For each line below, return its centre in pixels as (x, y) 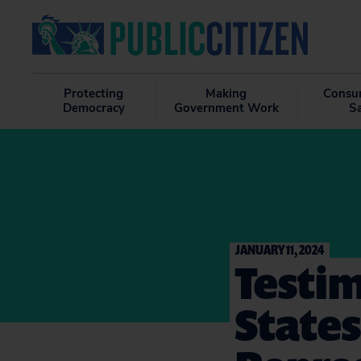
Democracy (93, 108)
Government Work (226, 108)
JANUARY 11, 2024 (280, 249)
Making (226, 93)
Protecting (94, 93)
